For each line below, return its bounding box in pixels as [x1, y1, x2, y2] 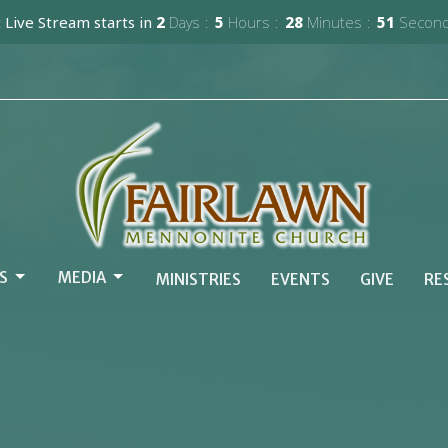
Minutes [307, 11, 361, 32]
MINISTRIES [156, 269, 241, 289]
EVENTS [271, 269, 330, 289]
